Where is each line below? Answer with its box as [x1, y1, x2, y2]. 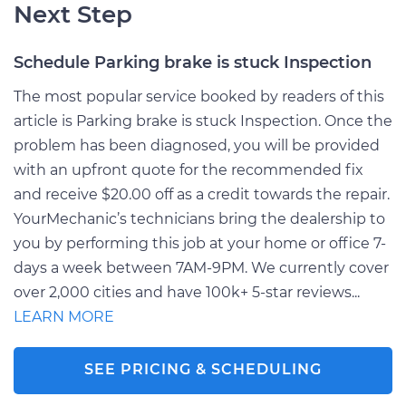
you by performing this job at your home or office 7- [14, 234, 386, 252]
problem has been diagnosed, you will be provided [14, 136, 380, 154]
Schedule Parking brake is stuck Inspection [14, 52, 372, 72]
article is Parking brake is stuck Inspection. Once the [14, 111, 392, 130]
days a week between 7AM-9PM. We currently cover [14, 258, 389, 276]
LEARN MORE [14, 307, 114, 325]
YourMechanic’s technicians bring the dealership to [14, 209, 385, 227]
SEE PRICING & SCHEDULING [84, 360, 322, 378]
